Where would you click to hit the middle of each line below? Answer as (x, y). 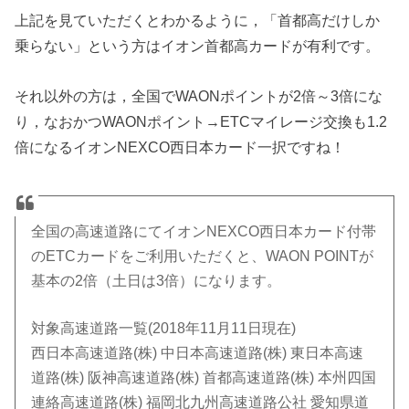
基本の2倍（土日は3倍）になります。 (157, 280)
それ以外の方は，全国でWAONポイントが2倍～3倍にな (199, 95)
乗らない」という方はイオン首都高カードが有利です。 (198, 46)
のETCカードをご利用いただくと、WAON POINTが (203, 256)
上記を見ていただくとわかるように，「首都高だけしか (198, 21)
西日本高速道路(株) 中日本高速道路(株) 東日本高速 (198, 352)
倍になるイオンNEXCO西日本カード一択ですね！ (180, 147)
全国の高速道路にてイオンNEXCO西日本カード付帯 (204, 231)
